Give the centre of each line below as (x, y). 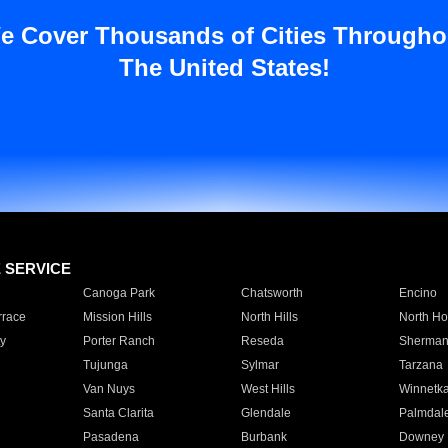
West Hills (267, 389)
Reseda (262, 341)
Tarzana (420, 365)
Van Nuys (108, 389)
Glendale (265, 413)
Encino (417, 293)
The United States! (224, 67)
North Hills (269, 317)
